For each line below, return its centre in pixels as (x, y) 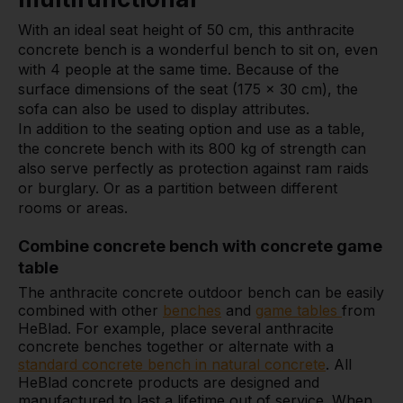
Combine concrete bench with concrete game (200, 246)
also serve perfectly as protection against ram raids (193, 168)
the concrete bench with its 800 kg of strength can (192, 148)
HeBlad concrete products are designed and (169, 382)
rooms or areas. (73, 208)
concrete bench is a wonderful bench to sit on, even (198, 49)
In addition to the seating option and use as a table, (192, 129)
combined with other (90, 310)
